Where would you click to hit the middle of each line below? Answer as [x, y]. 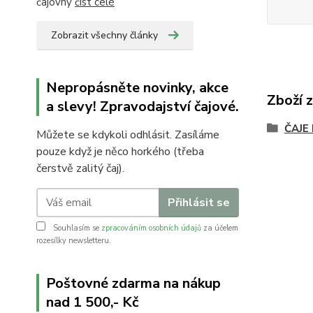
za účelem [220, 228]
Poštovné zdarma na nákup [133, 283]
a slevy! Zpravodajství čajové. [143, 107]
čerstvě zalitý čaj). [80, 168]
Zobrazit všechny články [104, 35]
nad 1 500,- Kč [92, 302]
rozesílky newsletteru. [74, 241]
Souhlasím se [76, 228]
